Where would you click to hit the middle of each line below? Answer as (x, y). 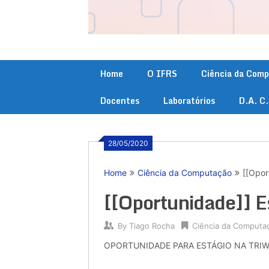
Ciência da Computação (185, 173)
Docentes (120, 101)
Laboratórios (189, 101)
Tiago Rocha (152, 226)
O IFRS (162, 74)
